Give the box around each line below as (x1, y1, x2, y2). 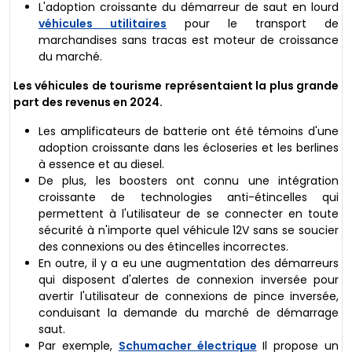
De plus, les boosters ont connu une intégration (38, 173, 339, 189)
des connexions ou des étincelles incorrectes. (38, 239, 288, 255)
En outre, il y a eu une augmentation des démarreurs (38, 255, 339, 272)
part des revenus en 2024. (13, 94, 163, 111)
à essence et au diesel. (38, 156, 164, 173)
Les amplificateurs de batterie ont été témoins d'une (38, 123, 339, 140)
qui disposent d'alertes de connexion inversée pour (38, 272, 339, 288)
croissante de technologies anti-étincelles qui (38, 189, 339, 206)
